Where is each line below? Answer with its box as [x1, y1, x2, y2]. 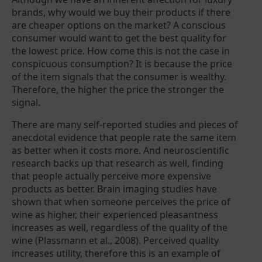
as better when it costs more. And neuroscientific [12, 143, 229, 157]
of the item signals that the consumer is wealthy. [12, 70, 226, 83]
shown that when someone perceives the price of [12, 195, 230, 208]
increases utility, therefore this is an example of [12, 246, 220, 260]
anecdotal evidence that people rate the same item [12, 130, 236, 144]
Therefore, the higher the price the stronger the [12, 82, 224, 96]
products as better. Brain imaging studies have [12, 182, 217, 195]
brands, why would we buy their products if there [12, 5, 230, 19]
